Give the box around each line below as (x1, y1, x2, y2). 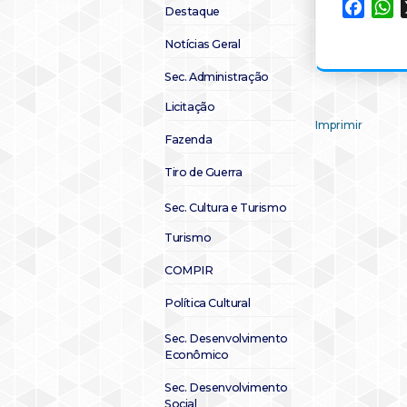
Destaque (164, 5, 220, 18)
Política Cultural (164, 296, 251, 310)
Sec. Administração (164, 70, 269, 84)
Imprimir (315, 118, 362, 132)
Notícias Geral (164, 37, 241, 51)
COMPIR (164, 263, 213, 277)
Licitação (164, 100, 215, 114)
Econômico (164, 348, 229, 362)
